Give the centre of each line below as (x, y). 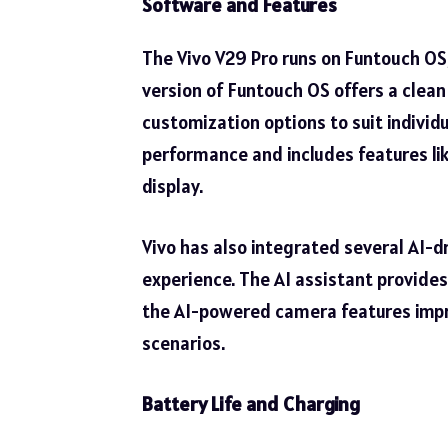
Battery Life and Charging (251, 404)
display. (172, 186)
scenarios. (183, 342)
